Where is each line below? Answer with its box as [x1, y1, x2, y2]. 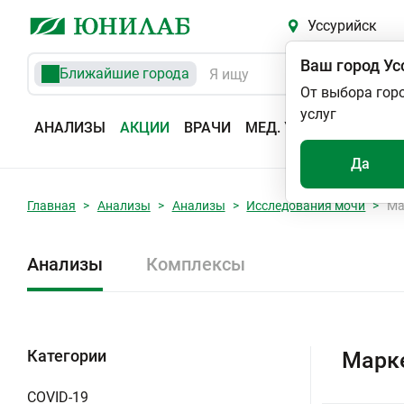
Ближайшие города [60, 65, 189, 82]
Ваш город [300, 56, 380, 75]
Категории [27, 346, 106, 365]
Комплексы [146, 253, 245, 275]
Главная [27, 198, 76, 213]
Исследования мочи [246, 198, 366, 213]
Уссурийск [307, 17, 377, 34]
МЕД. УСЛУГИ [245, 119, 339, 136]
